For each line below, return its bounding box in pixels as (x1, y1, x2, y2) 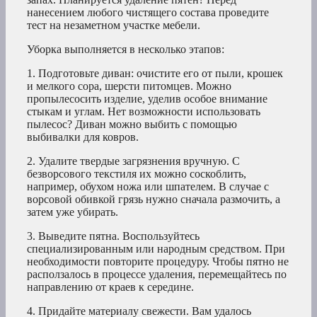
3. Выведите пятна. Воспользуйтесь (27, 230, 200, 243)
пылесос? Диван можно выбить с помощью (27, 118, 237, 131)
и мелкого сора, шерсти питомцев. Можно (27, 80, 231, 93)
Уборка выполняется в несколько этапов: (27, 43, 224, 56)
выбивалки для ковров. (27, 131, 139, 144)
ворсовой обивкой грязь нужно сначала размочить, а (27, 193, 280, 206)
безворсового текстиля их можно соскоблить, (27, 168, 246, 180)
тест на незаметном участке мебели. (27, 19, 200, 32)
